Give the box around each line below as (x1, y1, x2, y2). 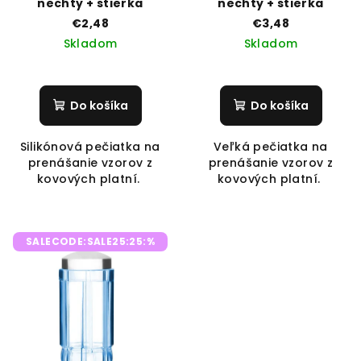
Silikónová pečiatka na (20, 139, 160, 155)
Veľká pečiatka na (214, 139, 328, 155)
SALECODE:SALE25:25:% (26, 234, 155, 248)
